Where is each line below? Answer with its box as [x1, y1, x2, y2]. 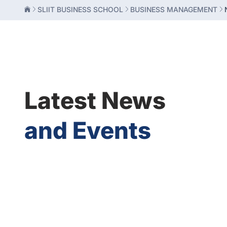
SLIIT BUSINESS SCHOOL [37, 5, 123, 14]
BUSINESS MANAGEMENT [130, 5, 217, 14]
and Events [24, 116, 151, 144]
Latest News [24, 86, 166, 115]
